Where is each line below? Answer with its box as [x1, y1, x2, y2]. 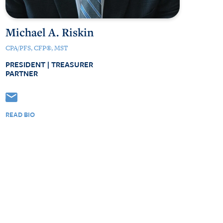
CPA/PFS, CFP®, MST [5, 43, 68, 53]
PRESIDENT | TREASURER [5, 59, 93, 70]
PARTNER [5, 68, 38, 79]
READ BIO [5, 110, 35, 119]
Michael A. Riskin [5, 24, 94, 40]
